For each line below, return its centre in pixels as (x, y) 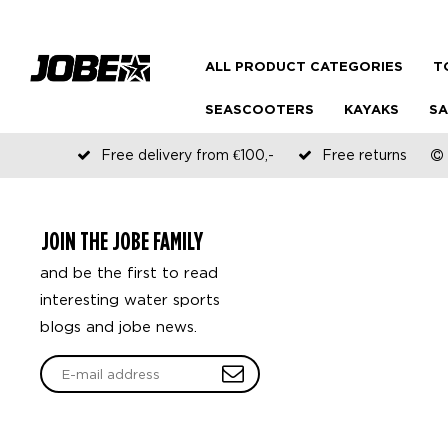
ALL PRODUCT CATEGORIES (304, 67)
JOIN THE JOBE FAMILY (122, 241)
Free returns (364, 154)
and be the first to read (129, 272)
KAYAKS (371, 110)
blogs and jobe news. (118, 326)
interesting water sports (130, 299)
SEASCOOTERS (259, 110)
